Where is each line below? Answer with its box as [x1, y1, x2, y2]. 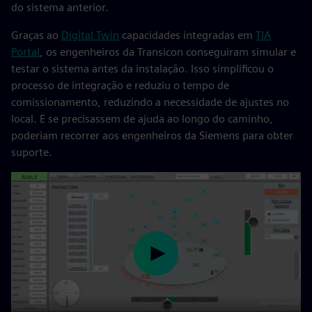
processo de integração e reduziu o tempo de [11, 79, 229, 92]
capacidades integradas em [119, 29, 256, 42]
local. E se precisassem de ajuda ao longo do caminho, [11, 112, 273, 125]
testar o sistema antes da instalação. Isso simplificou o [11, 62, 274, 75]
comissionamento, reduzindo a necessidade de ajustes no [11, 95, 289, 109]
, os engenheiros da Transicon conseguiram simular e [40, 45, 296, 58]
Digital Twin [61, 29, 119, 42]
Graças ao [11, 29, 61, 42]
